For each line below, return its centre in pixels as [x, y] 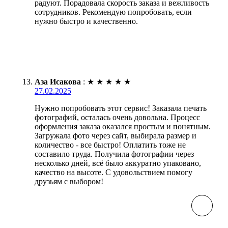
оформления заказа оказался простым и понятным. [123, 127]
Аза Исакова [58, 82]
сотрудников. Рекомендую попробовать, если [113, 12]
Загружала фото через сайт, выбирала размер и [116, 136]
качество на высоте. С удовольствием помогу [113, 173]
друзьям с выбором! [69, 182]
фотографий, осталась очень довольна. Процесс [117, 118]
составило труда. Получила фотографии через [114, 154]
